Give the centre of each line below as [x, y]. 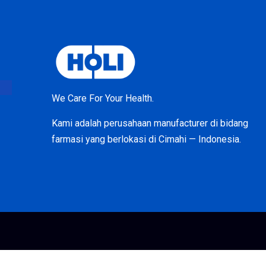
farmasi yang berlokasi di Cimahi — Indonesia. [146, 139]
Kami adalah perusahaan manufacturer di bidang [150, 123]
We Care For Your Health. [103, 98]
